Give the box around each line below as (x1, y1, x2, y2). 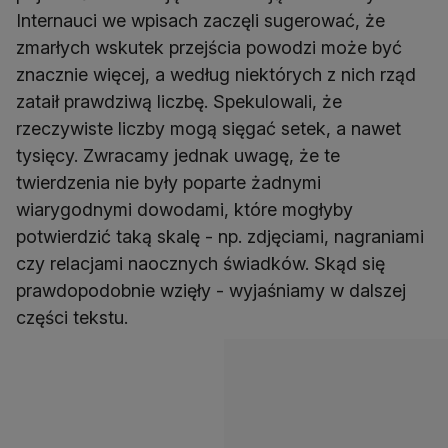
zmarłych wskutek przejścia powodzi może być (16, 37, 402, 59)
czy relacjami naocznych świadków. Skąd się (16, 253, 385, 275)
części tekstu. (16, 307, 128, 329)
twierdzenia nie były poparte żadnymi (16, 172, 321, 194)
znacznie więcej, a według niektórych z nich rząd (16, 64, 416, 86)
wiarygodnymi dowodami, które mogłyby (16, 199, 353, 221)
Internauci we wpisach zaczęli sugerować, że (16, 10, 385, 32)
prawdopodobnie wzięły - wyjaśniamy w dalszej (16, 280, 406, 302)
